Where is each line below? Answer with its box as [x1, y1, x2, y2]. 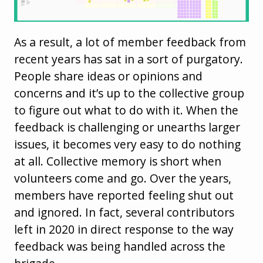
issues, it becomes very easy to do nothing [14, 136, 241, 152]
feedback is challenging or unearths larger [14, 119, 240, 135]
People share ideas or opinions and [14, 68, 203, 84]
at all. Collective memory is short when [14, 153, 221, 169]
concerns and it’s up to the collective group [14, 85, 244, 101]
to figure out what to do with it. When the [14, 102, 238, 118]
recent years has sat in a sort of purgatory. [14, 50, 243, 67]
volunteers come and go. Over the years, [14, 170, 231, 186]
